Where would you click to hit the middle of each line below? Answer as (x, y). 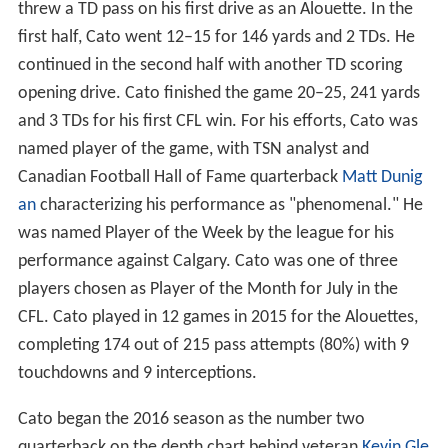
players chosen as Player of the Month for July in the (207, 290)
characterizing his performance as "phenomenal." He (229, 206)
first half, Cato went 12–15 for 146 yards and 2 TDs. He (216, 38)
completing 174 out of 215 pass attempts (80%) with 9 (213, 346)
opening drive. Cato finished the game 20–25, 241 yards (218, 94)
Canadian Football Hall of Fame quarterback (179, 178)
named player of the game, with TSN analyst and (193, 150)
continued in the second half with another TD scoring (209, 66)
